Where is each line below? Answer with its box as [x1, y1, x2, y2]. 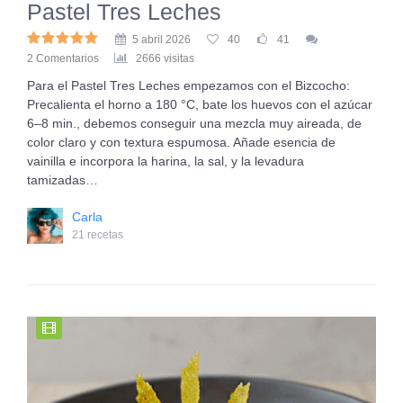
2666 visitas [136, 52, 194, 65]
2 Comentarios [27, 52, 99, 65]
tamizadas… [27, 173, 98, 187]
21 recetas [72, 228, 123, 241]
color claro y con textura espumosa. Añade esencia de [27, 135, 336, 149]
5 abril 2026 [132, 33, 191, 46]
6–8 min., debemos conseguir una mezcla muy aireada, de [27, 116, 362, 130]
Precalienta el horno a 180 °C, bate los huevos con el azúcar [27, 97, 372, 112]
